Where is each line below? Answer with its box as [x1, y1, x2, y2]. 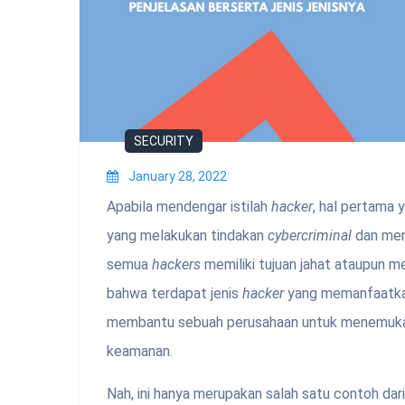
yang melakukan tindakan [107, 227, 268, 245]
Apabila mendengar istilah [107, 198, 271, 216]
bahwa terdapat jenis [107, 285, 242, 303]
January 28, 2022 [128, 169, 227, 184]
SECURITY [134, 134, 193, 149]
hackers [152, 256, 204, 274]
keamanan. [107, 343, 173, 361]
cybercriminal [268, 227, 355, 245]
